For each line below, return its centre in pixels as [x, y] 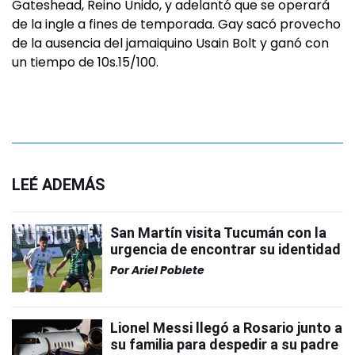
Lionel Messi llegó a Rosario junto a [226, 328]
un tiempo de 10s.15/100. [85, 62]
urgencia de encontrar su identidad [225, 249]
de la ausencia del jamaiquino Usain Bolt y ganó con [170, 43]
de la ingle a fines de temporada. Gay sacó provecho [176, 24]
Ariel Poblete [168, 270]
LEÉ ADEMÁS [59, 185]
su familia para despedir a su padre [224, 344]
